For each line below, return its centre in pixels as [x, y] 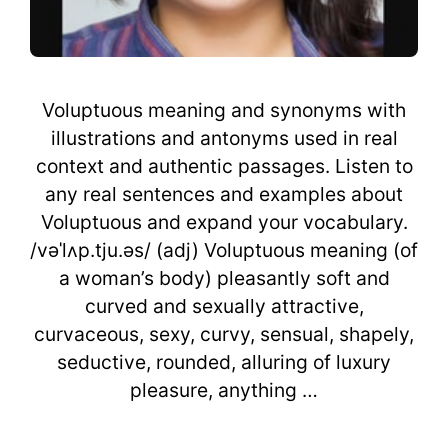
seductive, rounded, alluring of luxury [224, 361]
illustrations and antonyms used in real [224, 137]
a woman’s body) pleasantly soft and [224, 277]
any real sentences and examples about [224, 193]
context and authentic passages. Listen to [224, 165]
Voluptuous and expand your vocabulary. [224, 221]
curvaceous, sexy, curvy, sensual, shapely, [224, 333]
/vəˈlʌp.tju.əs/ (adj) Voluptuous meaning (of [224, 249]
